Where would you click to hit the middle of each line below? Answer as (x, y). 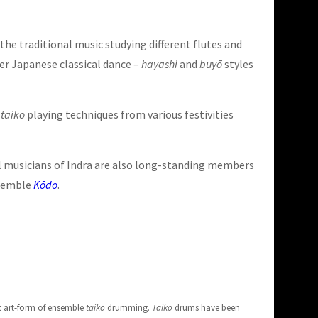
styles (238, 64)
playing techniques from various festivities (130, 115)
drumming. (128, 308)
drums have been (206, 308)
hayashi (159, 64)
